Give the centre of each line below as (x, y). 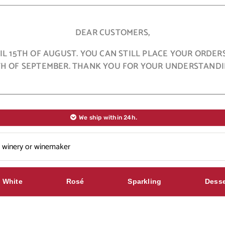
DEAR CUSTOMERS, (113, 33)
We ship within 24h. (108, 118)
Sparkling (145, 182)
